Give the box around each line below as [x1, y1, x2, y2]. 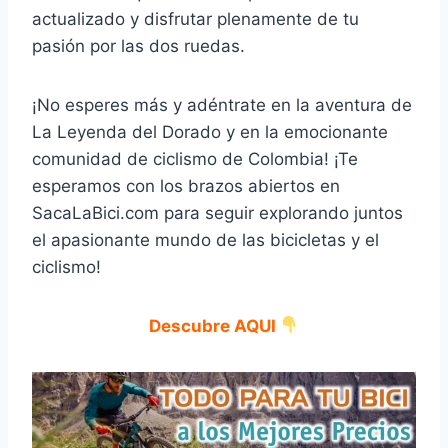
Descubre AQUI [148, 315, 276, 336]
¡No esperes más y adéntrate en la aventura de [32, 94, 412, 115]
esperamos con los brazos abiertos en [32, 175, 340, 196]
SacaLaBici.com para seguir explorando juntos [32, 202, 403, 223]
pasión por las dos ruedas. [32, 35, 245, 56]
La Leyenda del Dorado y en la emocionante [32, 121, 388, 142]
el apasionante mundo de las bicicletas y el [32, 229, 379, 250]
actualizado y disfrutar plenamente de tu [32, 8, 359, 29]
